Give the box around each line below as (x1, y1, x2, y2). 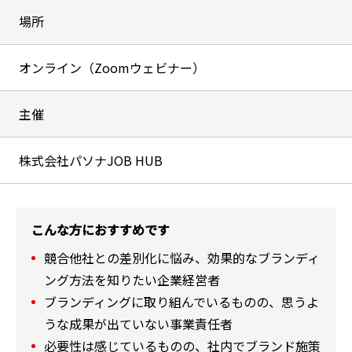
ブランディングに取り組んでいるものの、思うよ (44, 292, 319, 312)
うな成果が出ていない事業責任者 (44, 314, 233, 334)
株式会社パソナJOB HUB (18, 151, 163, 170)
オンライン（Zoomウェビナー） (18, 58, 205, 78)
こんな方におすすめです (31, 220, 170, 240)
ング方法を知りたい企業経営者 (44, 270, 220, 290)
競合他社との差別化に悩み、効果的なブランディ (44, 248, 320, 268)
